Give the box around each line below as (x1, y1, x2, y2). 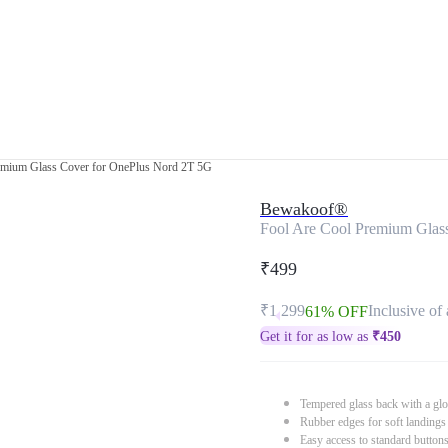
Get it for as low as (260, 329, 372, 344)
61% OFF (305, 303, 368, 320)
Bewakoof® (260, 199, 348, 219)
